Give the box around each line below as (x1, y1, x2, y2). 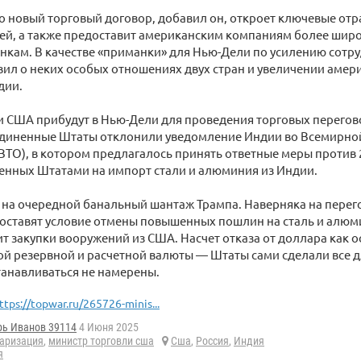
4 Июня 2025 (77, 321, 139, 334)
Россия (196, 334, 229, 348)
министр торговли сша (48, 334, 154, 348)
